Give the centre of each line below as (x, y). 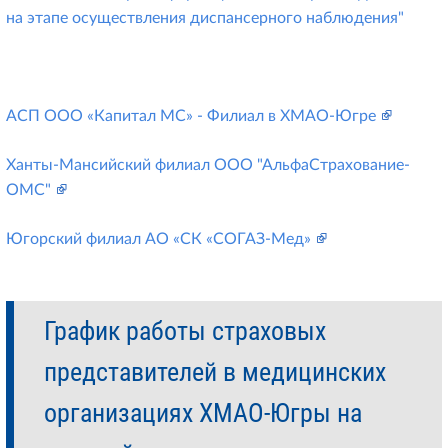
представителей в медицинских (215, 372)
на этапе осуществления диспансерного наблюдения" (205, 18)
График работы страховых (185, 331)
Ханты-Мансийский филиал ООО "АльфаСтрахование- (208, 165)
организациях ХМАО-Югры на (203, 413)
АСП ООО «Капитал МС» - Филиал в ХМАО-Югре (191, 116)
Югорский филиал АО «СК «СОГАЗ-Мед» (158, 239)
